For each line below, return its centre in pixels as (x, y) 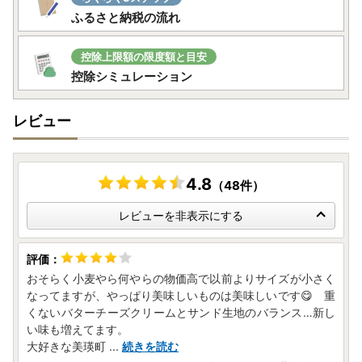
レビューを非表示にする (181, 216)
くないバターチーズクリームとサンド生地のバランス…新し (181, 313)
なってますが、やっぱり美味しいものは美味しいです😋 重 (181, 296)
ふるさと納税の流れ (126, 18)
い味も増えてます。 (78, 330)
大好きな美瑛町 (66, 347)
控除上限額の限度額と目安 (144, 57)
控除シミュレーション (132, 77)
